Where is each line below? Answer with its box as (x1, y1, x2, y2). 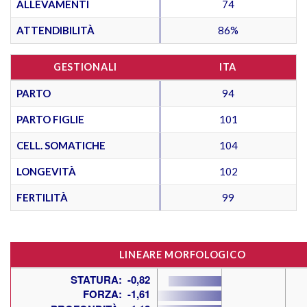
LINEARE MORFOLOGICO (119, 248, 246, 260)
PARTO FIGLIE (16, 112, 84, 125)
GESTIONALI (53, 60, 118, 73)
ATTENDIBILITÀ (16, 23, 95, 36)
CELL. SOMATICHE (16, 138, 106, 151)
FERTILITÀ (16, 191, 68, 204)
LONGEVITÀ (16, 164, 76, 177)
